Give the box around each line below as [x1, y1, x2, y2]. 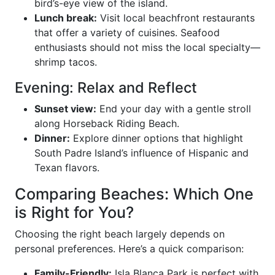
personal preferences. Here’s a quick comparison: [15, 242, 244, 255]
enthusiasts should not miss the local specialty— [34, 41, 260, 53]
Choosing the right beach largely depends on [15, 228, 225, 240]
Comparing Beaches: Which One [15, 185, 254, 203]
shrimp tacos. [34, 56, 97, 68]
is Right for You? [15, 203, 134, 222]
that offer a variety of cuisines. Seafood [34, 26, 220, 39]
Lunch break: [34, 12, 97, 24]
